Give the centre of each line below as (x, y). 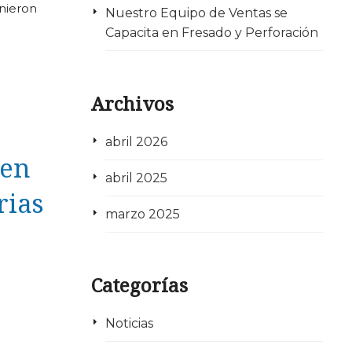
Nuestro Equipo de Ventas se (196, 13)
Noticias (129, 323)
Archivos (132, 103)
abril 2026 (136, 141)
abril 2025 (136, 178)
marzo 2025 (142, 214)
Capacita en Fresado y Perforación (211, 32)
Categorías (139, 284)
